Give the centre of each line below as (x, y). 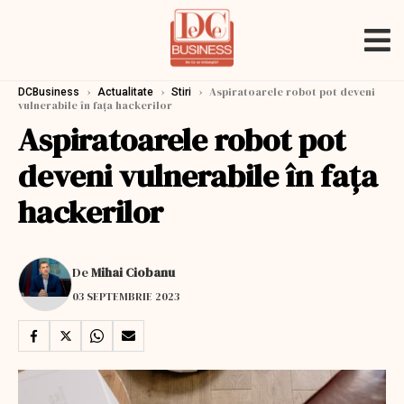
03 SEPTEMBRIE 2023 (126, 296)
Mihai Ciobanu (133, 272)
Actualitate (125, 92)
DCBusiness (49, 92)
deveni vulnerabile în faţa (198, 176)
